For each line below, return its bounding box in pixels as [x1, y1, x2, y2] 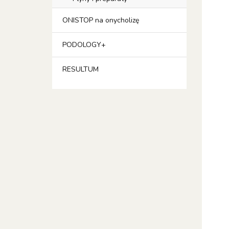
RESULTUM [62, 64, 99, 74]
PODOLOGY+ [62, 40, 106, 50]
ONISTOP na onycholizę [62, 15, 139, 25]
